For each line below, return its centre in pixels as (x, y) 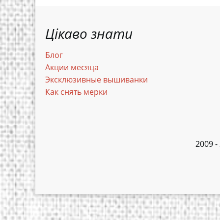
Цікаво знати (89, 33)
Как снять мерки (76, 92)
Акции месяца (72, 67)
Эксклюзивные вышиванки (96, 80)
